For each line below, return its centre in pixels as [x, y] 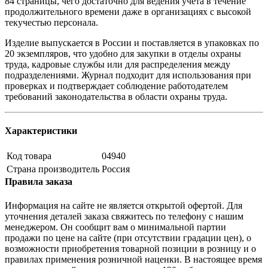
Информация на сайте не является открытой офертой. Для [124, 205]
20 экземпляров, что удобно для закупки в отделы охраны [123, 53]
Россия [116, 169]
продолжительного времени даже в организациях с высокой [128, 11]
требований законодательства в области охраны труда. [116, 96]
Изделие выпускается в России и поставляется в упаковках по [132, 42]
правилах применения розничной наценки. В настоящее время [133, 259]
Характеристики [41, 130]
